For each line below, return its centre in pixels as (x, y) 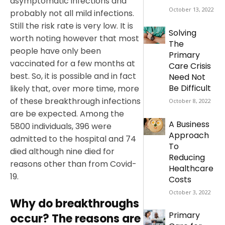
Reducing (187, 157)
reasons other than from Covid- (73, 164)
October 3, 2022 (190, 192)
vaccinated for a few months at (73, 63)
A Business (189, 124)
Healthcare (191, 168)
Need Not (187, 77)
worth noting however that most (75, 38)
